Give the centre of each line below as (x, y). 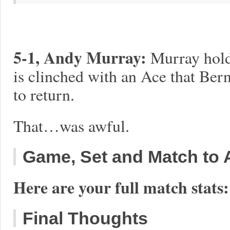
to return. (44, 94)
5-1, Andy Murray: (80, 57)
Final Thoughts (85, 218)
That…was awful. (71, 126)
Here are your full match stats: (121, 187)
